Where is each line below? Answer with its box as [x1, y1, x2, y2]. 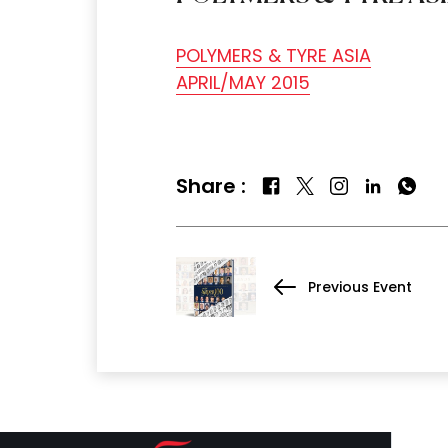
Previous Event [308, 277, 412, 297]
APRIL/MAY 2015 [176, 70, 310, 95]
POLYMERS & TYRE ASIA [176, 43, 371, 68]
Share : [176, 172, 246, 200]
